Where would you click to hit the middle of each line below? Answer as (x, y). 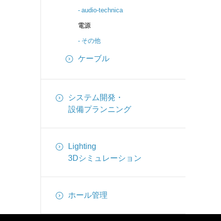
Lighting (82, 146)
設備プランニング (100, 109)
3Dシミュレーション (105, 158)
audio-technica (102, 10)
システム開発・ (96, 97)
